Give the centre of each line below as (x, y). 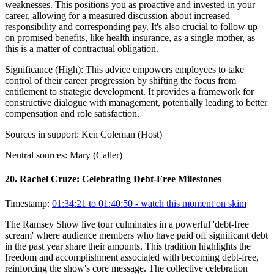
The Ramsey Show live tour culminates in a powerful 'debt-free (127, 224)
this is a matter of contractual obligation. (82, 49)
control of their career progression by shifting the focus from (120, 81)
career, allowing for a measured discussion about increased (117, 16)
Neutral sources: (36, 155)
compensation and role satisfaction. (72, 114)
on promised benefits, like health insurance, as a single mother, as (130, 38)
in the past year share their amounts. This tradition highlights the (128, 246)
